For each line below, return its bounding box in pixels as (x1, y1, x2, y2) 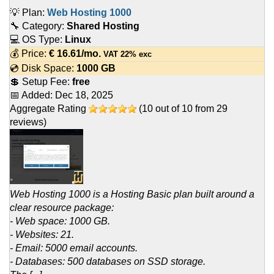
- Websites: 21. (10, 229, 74, 240)
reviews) (10, 117, 46, 128)
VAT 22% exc (101, 50, 152, 59)
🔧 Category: (10, 21, 67, 32)
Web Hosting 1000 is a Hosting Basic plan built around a (10, 189, 254, 200)
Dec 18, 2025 (55, 90, 113, 101)
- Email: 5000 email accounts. (10, 243, 138, 254)
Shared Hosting (67, 21, 139, 32)
